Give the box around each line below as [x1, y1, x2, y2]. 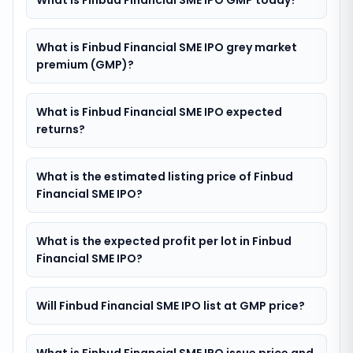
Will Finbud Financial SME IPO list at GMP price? [36, 298, 305, 314]
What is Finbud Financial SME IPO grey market [36, 39, 297, 55]
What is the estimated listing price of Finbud [36, 169, 293, 184]
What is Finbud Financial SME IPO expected [36, 104, 282, 120]
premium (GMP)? [36, 57, 134, 72]
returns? [36, 121, 85, 137]
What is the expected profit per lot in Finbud [36, 233, 292, 249]
